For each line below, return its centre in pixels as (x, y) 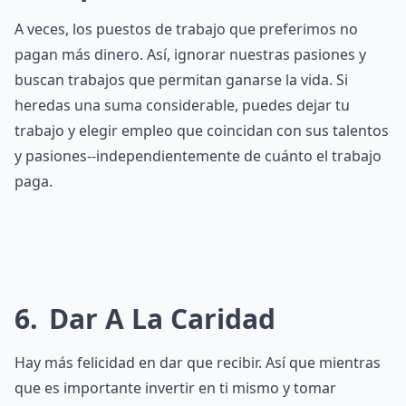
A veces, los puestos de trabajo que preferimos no (186, 29)
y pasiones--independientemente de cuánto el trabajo (198, 156)
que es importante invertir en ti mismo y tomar (175, 388)
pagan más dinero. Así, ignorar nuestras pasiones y (190, 54)
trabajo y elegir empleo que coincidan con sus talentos (202, 130)
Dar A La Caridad (159, 319)
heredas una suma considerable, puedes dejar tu (182, 105)
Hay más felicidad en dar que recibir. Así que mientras (198, 362)
